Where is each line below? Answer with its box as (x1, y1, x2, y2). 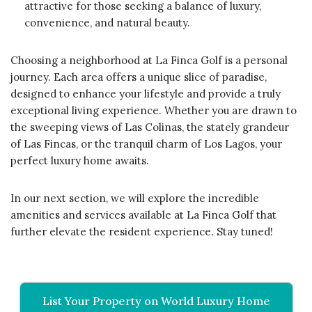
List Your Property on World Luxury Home (42, 293, 270, 308)
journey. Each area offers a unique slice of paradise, (10, 70, 267, 84)
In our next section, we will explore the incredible (10, 191, 259, 205)
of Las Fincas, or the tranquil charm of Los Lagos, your (10, 136, 282, 150)
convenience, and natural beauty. (24, 15, 190, 29)
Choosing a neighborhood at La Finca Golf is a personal (10, 53, 288, 67)
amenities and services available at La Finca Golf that (10, 208, 276, 221)
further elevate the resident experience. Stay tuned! (10, 224, 273, 238)
